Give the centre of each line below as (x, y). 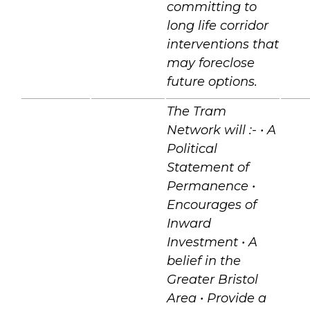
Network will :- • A (221, 130)
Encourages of (212, 204)
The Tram (197, 111)
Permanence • (211, 186)
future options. (212, 81)
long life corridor (218, 25)
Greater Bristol (212, 279)
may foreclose (211, 63)
